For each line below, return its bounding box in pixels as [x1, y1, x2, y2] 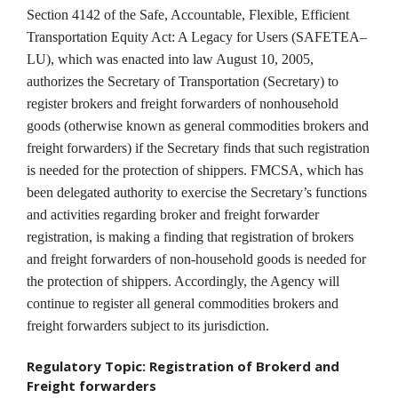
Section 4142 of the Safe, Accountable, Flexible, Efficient [27, 6, 349, 22]
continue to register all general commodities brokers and [27, 295, 338, 311]
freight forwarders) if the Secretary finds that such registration [27, 139, 370, 155]
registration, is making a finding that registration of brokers [27, 228, 354, 244]
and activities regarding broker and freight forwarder [27, 206, 319, 222]
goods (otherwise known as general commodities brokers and [27, 117, 369, 133]
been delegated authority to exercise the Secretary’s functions [27, 184, 367, 200]
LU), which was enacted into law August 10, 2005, [27, 51, 314, 67]
